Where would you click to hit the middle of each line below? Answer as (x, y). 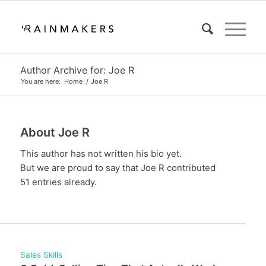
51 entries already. (58, 182)
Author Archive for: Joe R (77, 70)
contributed (190, 167)
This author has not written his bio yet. (101, 153)
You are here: (40, 81)
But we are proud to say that (80, 167)
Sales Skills (41, 254)
